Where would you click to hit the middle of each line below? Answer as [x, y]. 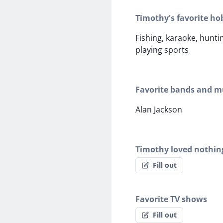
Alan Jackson [159, 110]
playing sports [162, 50]
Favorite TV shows [171, 199]
